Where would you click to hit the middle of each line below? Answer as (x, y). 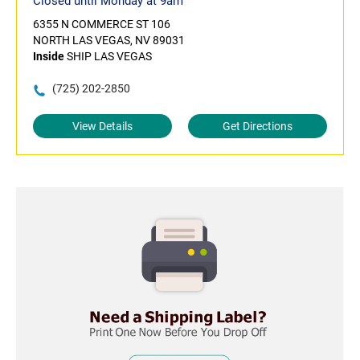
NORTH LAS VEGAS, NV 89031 (109, 41)
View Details (102, 127)
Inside (49, 57)
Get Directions (258, 127)
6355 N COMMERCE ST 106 (102, 25)
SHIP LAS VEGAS (108, 57)
